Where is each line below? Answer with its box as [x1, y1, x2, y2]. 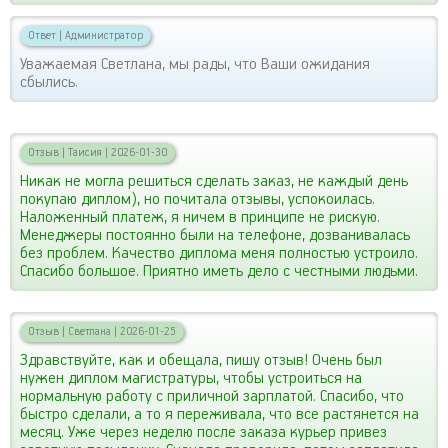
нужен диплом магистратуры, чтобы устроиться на [20, 368, 362, 388]
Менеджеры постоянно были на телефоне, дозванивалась [20, 225, 410, 245]
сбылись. [20, 72, 78, 92]
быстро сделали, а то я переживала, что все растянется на [20, 404, 419, 424]
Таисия [65, 145, 105, 159]
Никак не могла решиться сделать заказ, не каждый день [20, 171, 408, 191]
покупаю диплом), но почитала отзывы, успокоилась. [20, 189, 375, 209]
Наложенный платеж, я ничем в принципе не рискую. [20, 207, 380, 227]
